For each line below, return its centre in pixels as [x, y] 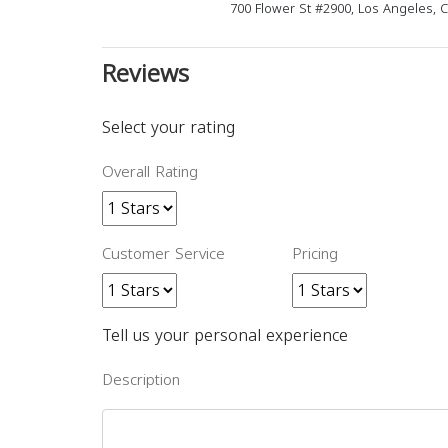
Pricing [315, 254]
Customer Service [163, 254]
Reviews [145, 74]
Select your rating [168, 127]
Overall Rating [150, 172]
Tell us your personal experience [225, 335]
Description [141, 380]
